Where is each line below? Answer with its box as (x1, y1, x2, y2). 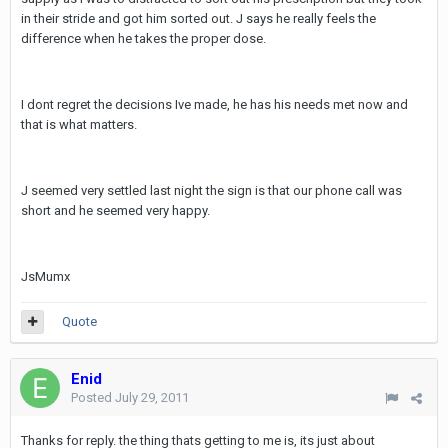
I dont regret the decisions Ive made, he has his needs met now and (21, 97, 408, 112)
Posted (71, 390, 115, 405)
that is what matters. (21, 117, 137, 132)
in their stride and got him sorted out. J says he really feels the (21, 11, 376, 26)
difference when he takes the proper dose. (21, 31, 266, 46)
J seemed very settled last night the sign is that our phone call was (21, 183, 402, 198)
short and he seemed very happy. (21, 203, 210, 218)
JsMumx (21, 269, 70, 284)
